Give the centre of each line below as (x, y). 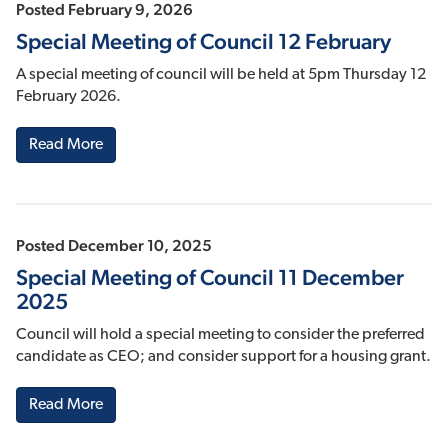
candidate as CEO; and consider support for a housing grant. (223, 357)
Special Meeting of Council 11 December (210, 277)
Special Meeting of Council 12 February (203, 41)
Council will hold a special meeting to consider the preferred (220, 335)
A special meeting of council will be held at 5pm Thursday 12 (221, 75)
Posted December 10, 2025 (114, 246)
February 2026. (68, 97)
